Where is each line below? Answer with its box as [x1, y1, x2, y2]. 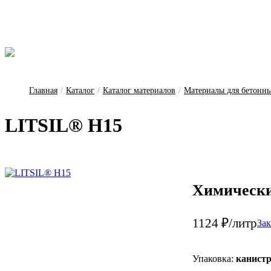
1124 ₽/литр [192, 216, 257, 231]
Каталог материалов [103, 86, 175, 95]
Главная [29, 86, 57, 95]
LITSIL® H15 [5, 114, 122, 136]
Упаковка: [192, 253, 236, 264]
